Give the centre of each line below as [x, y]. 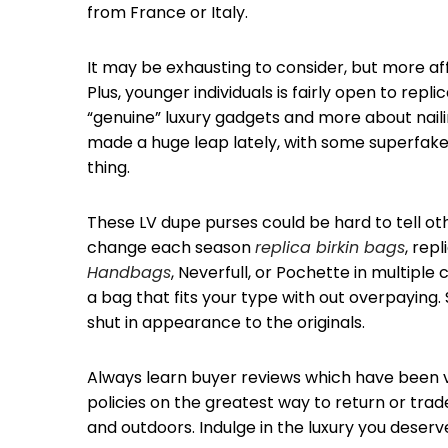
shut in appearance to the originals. [226, 322]
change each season [171, 247]
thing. [108, 167]
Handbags [129, 272]
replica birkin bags [330, 247]
